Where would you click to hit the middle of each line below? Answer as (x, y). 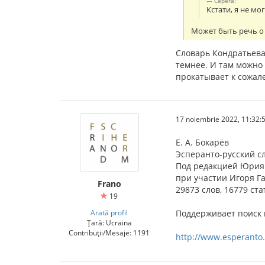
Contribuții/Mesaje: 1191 (109, 232)
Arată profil (109, 212)
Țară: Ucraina (109, 222)
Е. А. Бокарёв (202, 142)
